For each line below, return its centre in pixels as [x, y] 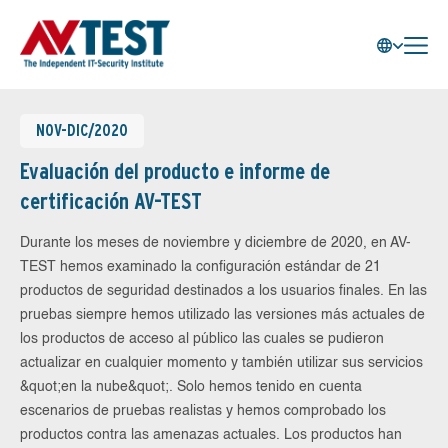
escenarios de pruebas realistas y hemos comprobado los [203, 411]
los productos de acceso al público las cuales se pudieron [202, 339]
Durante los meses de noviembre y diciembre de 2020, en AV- [215, 243]
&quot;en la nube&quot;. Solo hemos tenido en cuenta [191, 387]
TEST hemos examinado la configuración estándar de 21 [200, 267]
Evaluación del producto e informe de [175, 171]
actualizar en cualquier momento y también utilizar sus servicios [221, 363]
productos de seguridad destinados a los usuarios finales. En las [223, 291]
